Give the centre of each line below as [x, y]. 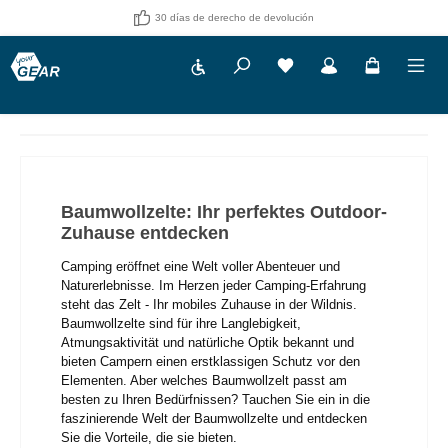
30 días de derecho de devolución [234, 17]
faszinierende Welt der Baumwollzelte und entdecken [214, 418]
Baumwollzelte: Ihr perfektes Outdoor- [224, 211]
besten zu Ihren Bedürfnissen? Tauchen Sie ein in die [215, 399]
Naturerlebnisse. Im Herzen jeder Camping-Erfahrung [213, 285]
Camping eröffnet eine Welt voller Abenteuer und [200, 266]
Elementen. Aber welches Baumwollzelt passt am [204, 380]
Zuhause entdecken [145, 232]
